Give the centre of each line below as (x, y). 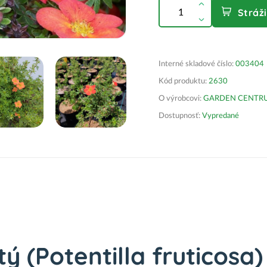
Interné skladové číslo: (197, 64)
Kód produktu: (183, 81)
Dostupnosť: (179, 116)
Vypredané (220, 116)
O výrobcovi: (181, 99)
